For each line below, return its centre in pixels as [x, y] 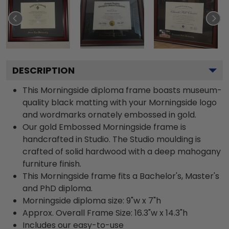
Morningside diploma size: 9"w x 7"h [92, 200]
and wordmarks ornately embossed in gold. [109, 114]
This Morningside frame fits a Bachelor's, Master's [121, 176]
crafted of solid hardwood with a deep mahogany [122, 151]
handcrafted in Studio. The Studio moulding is [112, 139]
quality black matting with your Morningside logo [120, 102]
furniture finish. [52, 164]
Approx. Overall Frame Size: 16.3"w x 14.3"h [105, 213]
